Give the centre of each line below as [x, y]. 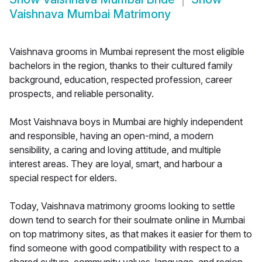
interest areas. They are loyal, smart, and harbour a [116, 164]
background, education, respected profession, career [121, 80]
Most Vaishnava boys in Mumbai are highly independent [126, 122]
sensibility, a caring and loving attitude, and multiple [115, 150]
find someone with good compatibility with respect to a [124, 248]
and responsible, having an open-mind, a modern [111, 136]
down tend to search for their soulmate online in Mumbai [127, 220]
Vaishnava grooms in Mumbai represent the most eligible [127, 52]
